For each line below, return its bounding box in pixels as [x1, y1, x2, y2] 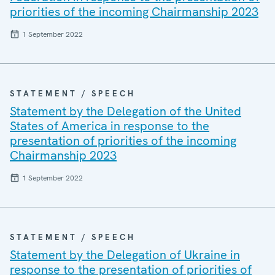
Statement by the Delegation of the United [10, 103, 241, 119]
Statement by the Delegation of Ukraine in [10, 247, 240, 263]
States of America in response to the [10, 118, 209, 134]
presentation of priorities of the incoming [10, 133, 236, 149]
